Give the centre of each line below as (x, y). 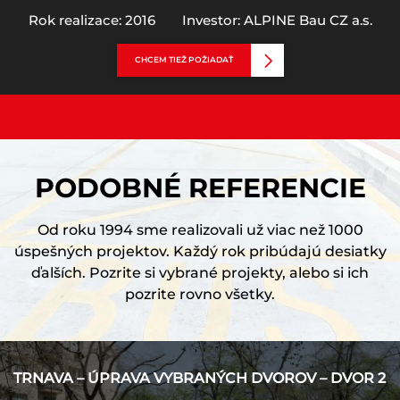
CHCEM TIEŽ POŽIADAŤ (183, 59)
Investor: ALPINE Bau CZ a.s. (277, 20)
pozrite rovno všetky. (200, 294)
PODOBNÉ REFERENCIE (200, 188)
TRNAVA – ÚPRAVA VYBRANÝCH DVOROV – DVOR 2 (200, 378)
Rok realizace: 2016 (92, 20)
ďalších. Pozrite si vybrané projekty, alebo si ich (200, 273)
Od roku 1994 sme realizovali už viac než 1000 (200, 230)
